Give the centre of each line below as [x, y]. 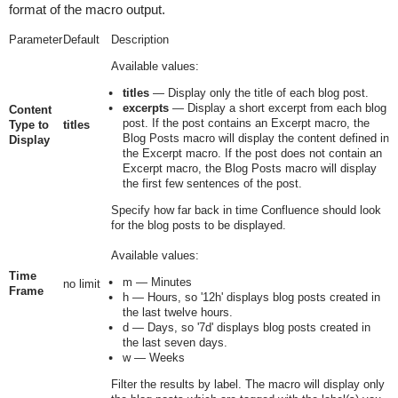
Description [139, 40]
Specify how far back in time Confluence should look [246, 210]
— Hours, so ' [165, 297]
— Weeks [157, 358]
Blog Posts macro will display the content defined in [255, 138]
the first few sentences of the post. [212, 183]
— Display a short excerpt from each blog [277, 108]
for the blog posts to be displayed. [200, 225]
